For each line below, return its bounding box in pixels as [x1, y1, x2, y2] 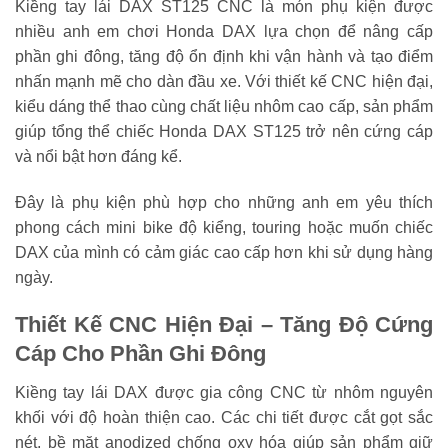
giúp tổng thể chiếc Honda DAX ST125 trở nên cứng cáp [15, 122, 433, 140]
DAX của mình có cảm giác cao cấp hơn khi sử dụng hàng [15, 243, 433, 261]
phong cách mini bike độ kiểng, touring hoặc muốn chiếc [15, 218, 433, 236]
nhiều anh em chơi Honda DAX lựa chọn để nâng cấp [15, 22, 433, 40]
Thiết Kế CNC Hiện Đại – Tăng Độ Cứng [15, 312, 433, 338]
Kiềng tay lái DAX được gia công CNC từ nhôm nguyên [15, 383, 433, 401]
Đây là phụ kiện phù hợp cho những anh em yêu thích [15, 193, 433, 211]
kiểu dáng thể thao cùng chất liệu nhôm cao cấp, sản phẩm [15, 97, 433, 115]
